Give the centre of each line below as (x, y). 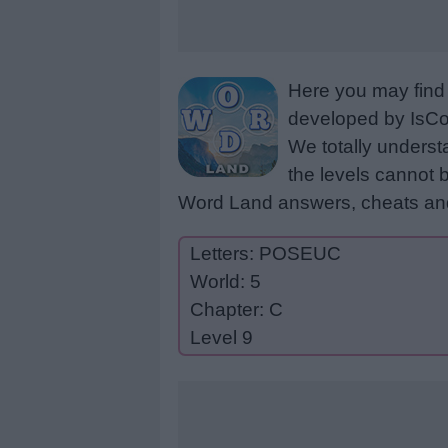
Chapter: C (236, 309)
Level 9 (221, 337)
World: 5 (225, 281)
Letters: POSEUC (265, 253)
